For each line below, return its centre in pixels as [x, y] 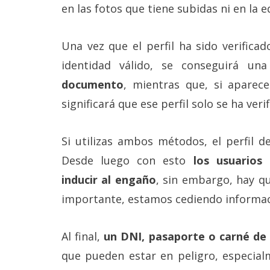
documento [93, 84]
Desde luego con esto [127, 160]
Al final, [83, 236]
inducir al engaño [109, 179]
